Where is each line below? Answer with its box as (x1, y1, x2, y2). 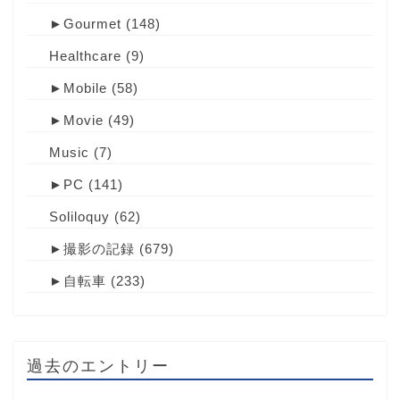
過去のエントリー (27, 355, 170, 376)
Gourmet (63, 16, 121, 32)
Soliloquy (49, 209, 110, 225)
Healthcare (49, 48, 121, 64)
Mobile (63, 80, 107, 96)
